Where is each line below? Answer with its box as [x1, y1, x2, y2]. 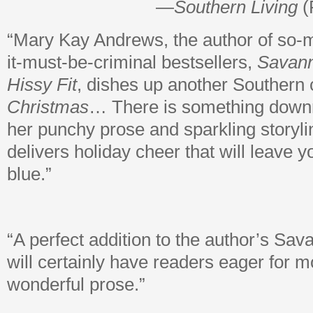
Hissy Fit [7, 75, 77, 94]
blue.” [7, 164, 52, 184]
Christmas [7, 97, 89, 117]
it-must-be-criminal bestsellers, [7, 52, 257, 72]
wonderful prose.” [7, 275, 145, 294]
